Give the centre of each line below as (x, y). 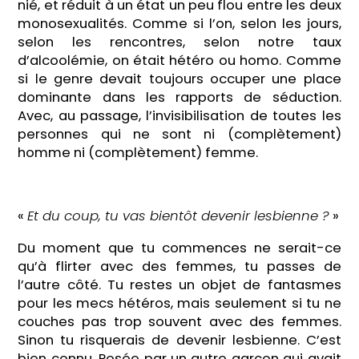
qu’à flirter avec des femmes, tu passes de (179, 267)
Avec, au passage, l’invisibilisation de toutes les (179, 116)
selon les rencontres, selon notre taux (179, 42)
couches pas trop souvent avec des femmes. (179, 322)
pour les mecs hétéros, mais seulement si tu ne (179, 304)
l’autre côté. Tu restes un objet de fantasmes (179, 285)
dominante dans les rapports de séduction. (179, 98)
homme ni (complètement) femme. (138, 153)
